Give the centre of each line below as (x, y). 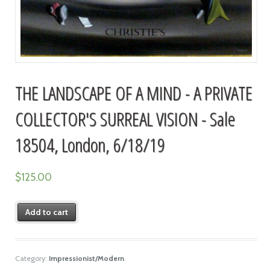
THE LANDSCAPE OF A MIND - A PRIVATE (133, 93)
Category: (32, 258)
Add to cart (47, 212)
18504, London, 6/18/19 (90, 145)
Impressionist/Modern (86, 258)
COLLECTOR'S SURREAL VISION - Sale (125, 119)
